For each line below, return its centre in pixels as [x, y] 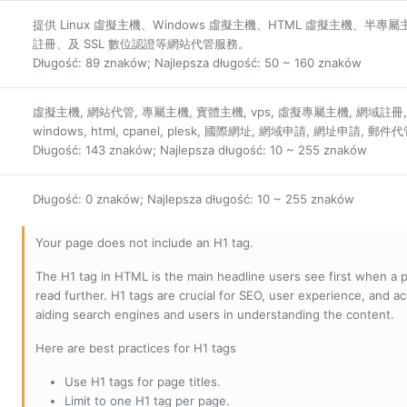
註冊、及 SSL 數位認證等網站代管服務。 [141, 44]
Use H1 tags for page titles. [143, 382]
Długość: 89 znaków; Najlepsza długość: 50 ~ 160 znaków [197, 63]
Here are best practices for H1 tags [136, 348]
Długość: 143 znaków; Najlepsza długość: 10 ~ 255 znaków [200, 150]
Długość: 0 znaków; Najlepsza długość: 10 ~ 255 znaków [194, 199]
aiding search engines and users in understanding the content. [215, 315]
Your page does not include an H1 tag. [144, 243]
